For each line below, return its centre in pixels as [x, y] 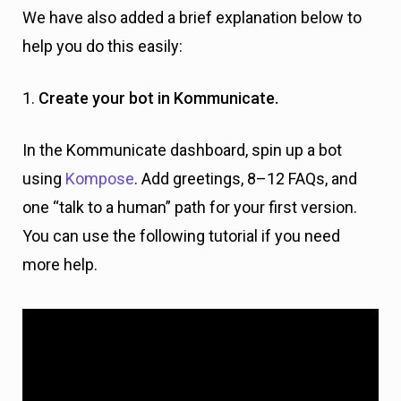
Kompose [100, 179]
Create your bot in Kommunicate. [158, 98]
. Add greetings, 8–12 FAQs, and [246, 179]
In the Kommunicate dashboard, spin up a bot [182, 150]
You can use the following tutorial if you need [181, 236]
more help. [62, 265]
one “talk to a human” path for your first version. [190, 208]
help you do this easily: [102, 47]
